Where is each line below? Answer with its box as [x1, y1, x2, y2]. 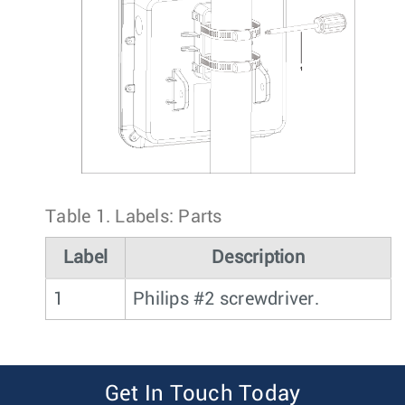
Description [212, 249, 305, 268]
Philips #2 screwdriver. [133, 290, 319, 309]
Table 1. [45, 208, 116, 227]
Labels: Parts [115, 208, 222, 227]
